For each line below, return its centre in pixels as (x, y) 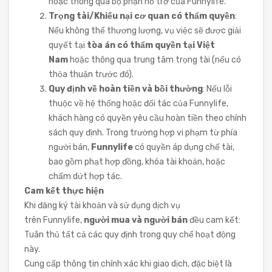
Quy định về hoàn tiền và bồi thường (126, 89)
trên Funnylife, (54, 220)
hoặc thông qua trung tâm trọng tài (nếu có (155, 60)
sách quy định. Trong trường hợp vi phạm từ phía (143, 133)
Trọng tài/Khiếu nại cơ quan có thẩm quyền (142, 16)
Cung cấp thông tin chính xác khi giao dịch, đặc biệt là (128, 264)
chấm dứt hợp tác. (85, 176)
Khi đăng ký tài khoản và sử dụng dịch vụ (102, 206)
